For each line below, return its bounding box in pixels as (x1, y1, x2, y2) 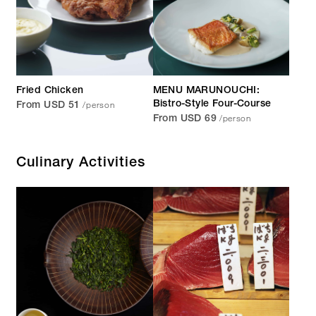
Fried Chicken (16, 86, 84, 97)
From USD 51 (16, 101, 80, 111)
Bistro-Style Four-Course (152, 99, 272, 110)
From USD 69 (152, 114, 217, 125)
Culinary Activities (16, 157, 145, 171)
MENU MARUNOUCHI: (152, 86, 260, 97)
